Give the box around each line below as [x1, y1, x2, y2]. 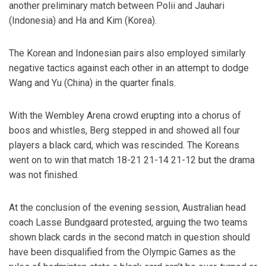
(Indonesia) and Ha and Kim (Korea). [9, 15, 157, 26]
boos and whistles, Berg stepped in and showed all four [9, 125, 240, 136]
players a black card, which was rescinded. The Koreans [9, 140, 239, 151]
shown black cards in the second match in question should [9, 232, 250, 243]
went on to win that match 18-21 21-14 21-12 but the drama [9, 154, 255, 166]
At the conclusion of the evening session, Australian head [9, 202, 246, 213]
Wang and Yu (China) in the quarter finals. [9, 77, 176, 88]
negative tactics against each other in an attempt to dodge [9, 62, 249, 74]
